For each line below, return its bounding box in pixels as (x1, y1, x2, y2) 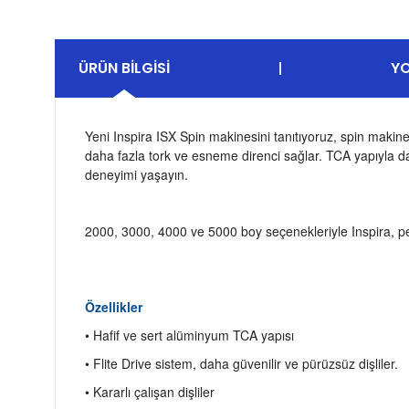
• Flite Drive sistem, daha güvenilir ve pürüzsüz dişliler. (85, 354, 398, 372)
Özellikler (85, 298, 142, 316)
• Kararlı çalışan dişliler (85, 383, 215, 401)
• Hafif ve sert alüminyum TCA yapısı (85, 326, 294, 344)
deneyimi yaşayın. (85, 165, 188, 184)
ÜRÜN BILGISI (79, 58, 171, 79)
